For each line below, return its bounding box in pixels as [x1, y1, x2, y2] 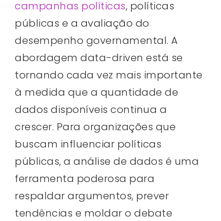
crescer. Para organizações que [15, 119, 176, 134]
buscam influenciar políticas [15, 137, 161, 151]
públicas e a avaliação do [15, 16, 149, 30]
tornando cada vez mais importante [15, 68, 203, 82]
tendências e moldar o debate [15, 206, 172, 220]
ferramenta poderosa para [15, 171, 154, 185]
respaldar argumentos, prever [15, 188, 169, 203]
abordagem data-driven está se [15, 50, 183, 65]
